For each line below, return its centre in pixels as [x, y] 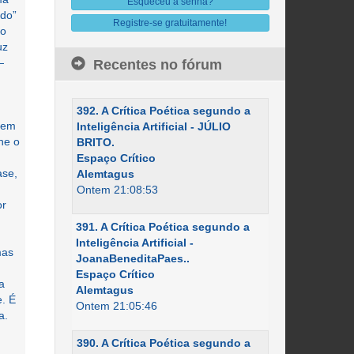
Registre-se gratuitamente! [170, 23]
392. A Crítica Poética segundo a [163, 111]
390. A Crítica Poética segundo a [163, 343]
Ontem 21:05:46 [116, 306]
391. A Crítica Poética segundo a [162, 227]
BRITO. [95, 142]
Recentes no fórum [157, 65]
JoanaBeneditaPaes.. [132, 258]
